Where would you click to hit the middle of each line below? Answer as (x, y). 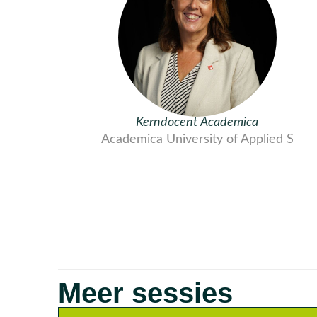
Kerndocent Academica (197, 122)
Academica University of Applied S (197, 139)
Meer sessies (145, 293)
